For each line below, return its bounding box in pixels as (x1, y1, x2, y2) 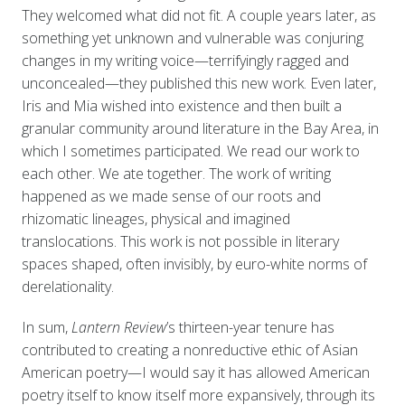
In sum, (21, 317, 68, 338)
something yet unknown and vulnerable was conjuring (21, 28, 363, 49)
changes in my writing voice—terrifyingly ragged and (21, 51, 349, 71)
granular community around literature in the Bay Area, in (21, 118, 379, 139)
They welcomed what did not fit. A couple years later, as (21, 5, 376, 26)
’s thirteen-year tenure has (165, 317, 334, 338)
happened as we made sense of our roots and (21, 186, 321, 207)
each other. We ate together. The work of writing (21, 164, 331, 184)
